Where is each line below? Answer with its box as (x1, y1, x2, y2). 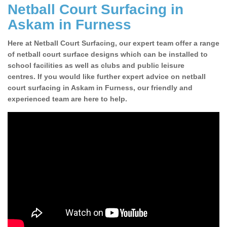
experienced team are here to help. (8, 95, 127, 103)
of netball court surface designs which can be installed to (8, 50, 208, 59)
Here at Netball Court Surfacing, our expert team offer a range (8, 39, 219, 48)
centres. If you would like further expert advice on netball (8, 72, 206, 81)
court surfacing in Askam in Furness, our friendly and (8, 84, 193, 92)
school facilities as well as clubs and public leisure (8, 61, 184, 70)
